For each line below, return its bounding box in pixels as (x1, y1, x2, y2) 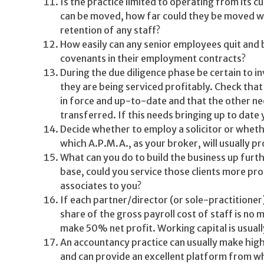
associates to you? (60, 180, 141, 192)
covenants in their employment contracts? (60, 52, 246, 64)
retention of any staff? (60, 24, 160, 36)
